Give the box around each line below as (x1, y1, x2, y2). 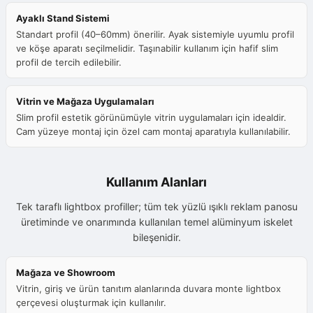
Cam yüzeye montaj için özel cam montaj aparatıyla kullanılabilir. (16, 126, 291, 138)
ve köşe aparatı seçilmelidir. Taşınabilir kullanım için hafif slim (16, 43, 278, 54)
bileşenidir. (132, 231, 181, 244)
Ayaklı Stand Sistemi (16, 13, 110, 24)
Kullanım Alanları (106, 175, 207, 190)
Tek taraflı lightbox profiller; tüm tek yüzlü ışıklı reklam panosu (15, 201, 298, 213)
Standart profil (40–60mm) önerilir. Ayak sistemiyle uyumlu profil (16, 29, 294, 41)
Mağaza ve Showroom (16, 267, 115, 279)
